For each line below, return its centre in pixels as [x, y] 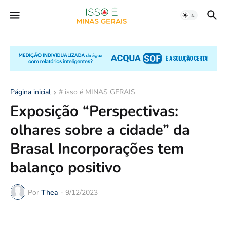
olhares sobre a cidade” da [100, 130]
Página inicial [30, 92]
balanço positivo [66, 168]
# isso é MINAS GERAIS [97, 92]
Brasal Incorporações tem [97, 149]
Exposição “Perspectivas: [94, 111]
